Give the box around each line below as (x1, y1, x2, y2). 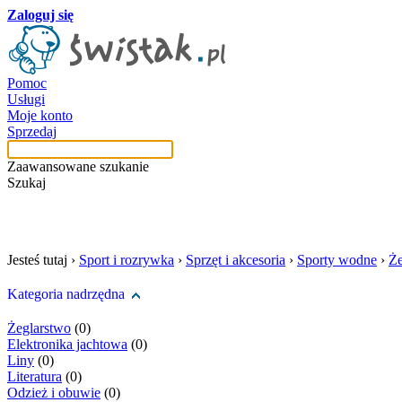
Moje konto (7, 108, 73, 123)
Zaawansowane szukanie (7, 159, 149, 174)
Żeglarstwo (7, 320, 71, 336)
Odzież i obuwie (7, 385, 100, 400)
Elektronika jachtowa (7, 336, 127, 352)
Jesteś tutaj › (7, 252, 79, 267)
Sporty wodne (297, 252, 377, 267)
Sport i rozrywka (79, 252, 174, 267)
